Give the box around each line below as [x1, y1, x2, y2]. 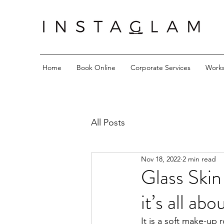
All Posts [91, 116, 125, 128]
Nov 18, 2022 [141, 154, 180, 163]
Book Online [76, 63, 115, 72]
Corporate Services [130, 63, 190, 72]
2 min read [182, 154, 216, 163]
